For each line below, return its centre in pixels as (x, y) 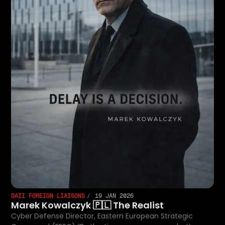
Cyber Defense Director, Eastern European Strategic (102, 216)
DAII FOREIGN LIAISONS (48, 196)
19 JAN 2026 (113, 196)
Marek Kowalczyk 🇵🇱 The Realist (88, 205)
